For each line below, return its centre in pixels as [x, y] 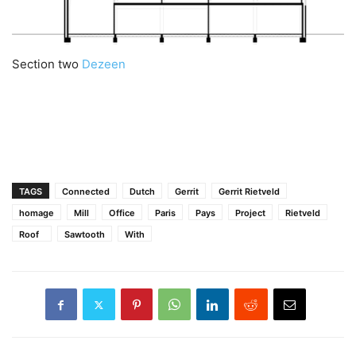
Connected [86, 192]
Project [250, 213]
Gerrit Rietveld [249, 192]
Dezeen [104, 64]
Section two [47, 64]
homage [37, 213]
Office [122, 213]
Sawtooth [85, 235]
